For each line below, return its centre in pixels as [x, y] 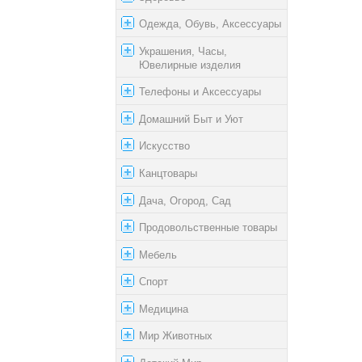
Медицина [164, 309]
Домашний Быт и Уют [191, 119]
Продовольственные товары [208, 227]
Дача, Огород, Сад [185, 200]
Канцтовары [168, 173]
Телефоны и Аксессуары [200, 91]
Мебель [158, 255]
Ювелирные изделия [190, 65]
